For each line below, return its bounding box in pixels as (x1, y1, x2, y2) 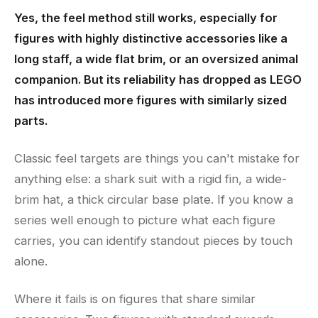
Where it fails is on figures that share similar (14, 292, 256, 307)
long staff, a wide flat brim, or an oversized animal (14, 52, 298, 67)
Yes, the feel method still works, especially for (14, 11, 278, 26)
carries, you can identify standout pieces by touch (14, 234, 292, 248)
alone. (14, 254, 48, 269)
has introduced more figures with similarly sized (14, 93, 287, 108)
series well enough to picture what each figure (14, 213, 275, 228)
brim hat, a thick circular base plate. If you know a (14, 192, 293, 207)
